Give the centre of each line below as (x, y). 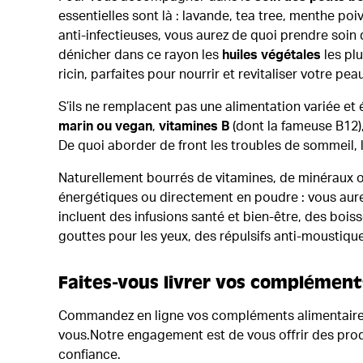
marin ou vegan (105, 126)
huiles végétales (271, 55)
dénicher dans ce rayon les (140, 55)
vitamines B (194, 126)
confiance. (91, 354)
